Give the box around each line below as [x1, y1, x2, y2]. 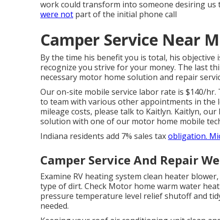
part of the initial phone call [73, 9, 177, 20]
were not [40, 9, 73, 20]
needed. [40, 200, 69, 212]
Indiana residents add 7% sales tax [40, 131, 168, 142]
